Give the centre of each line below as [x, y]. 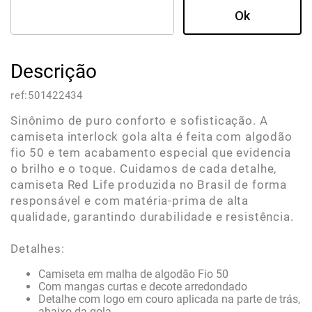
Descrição [54, 71]
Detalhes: [38, 249]
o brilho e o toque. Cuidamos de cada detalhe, [144, 169]
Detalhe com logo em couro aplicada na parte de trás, [169, 299]
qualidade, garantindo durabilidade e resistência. [152, 217]
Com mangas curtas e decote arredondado [143, 287]
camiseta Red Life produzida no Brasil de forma [149, 185]
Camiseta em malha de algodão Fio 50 [133, 274]
